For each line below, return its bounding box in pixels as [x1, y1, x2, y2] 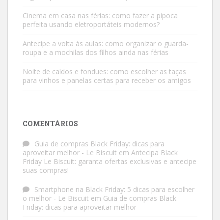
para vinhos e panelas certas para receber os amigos [23, 76, 191, 85]
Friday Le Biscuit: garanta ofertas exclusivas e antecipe [23, 157, 196, 166]
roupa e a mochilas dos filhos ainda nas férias [23, 48, 168, 57]
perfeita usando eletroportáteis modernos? [23, 20, 160, 29]
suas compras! [23, 165, 69, 175]
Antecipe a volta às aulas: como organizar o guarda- [23, 39, 189, 48]
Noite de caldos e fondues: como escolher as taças [23, 67, 186, 76]
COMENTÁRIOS [23, 119, 78, 128]
